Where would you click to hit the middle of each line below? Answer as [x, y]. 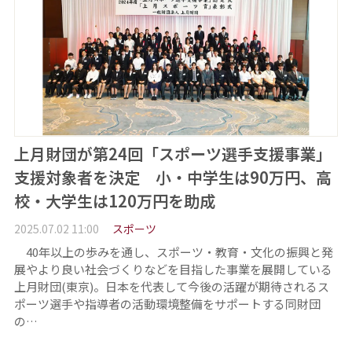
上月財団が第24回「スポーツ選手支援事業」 [172, 154]
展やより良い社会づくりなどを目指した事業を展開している [173, 269]
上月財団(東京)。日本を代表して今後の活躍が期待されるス [171, 286]
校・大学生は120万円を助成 [114, 201]
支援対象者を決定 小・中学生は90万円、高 [172, 178]
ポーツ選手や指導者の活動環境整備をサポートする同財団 [167, 303]
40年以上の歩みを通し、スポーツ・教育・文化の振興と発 [173, 251]
